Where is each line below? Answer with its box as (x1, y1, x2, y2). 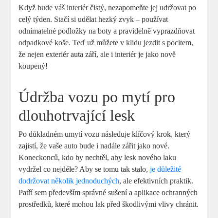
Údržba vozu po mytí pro (18, 88, 176, 106)
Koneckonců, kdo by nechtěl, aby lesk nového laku (18, 153, 177, 162)
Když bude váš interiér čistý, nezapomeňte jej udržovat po (18, 3, 197, 12)
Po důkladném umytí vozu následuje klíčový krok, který (18, 130, 191, 139)
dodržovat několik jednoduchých (18, 177, 120, 185)
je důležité (150, 165, 182, 174)
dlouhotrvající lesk (18, 107, 135, 125)
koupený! (18, 62, 48, 71)
